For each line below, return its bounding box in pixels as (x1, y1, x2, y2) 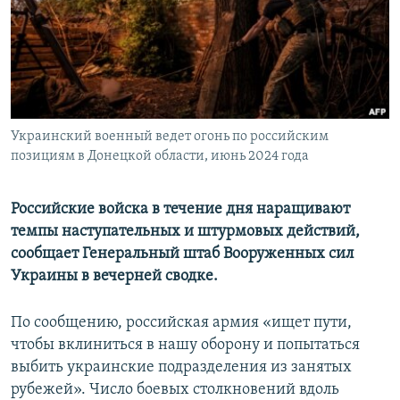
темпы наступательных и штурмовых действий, (11, 223, 360, 241)
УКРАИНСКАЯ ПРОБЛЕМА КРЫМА (32, 106, 201, 120)
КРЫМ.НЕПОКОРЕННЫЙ (32, 42, 157, 55)
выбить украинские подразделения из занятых (11, 359, 352, 377)
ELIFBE (32, 74, 66, 87)
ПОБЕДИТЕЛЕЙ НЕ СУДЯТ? (32, 10, 167, 23)
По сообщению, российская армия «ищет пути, (11, 314, 352, 332)
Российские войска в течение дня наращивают (11, 201, 350, 219)
